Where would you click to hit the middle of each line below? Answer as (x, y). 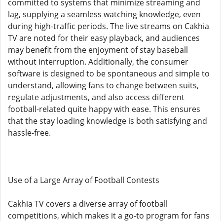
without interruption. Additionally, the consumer (98, 62)
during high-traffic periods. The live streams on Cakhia (109, 26)
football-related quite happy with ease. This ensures (104, 109)
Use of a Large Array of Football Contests (84, 180)
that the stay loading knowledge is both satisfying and (108, 121)
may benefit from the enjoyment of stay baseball (98, 50)
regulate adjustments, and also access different (96, 97)
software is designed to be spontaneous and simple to (109, 74)
